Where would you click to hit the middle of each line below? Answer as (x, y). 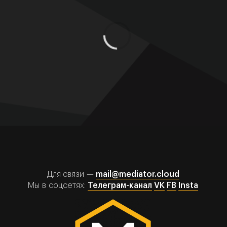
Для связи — (71, 174)
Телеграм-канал (120, 185)
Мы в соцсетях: (58, 185)
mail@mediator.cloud (137, 174)
